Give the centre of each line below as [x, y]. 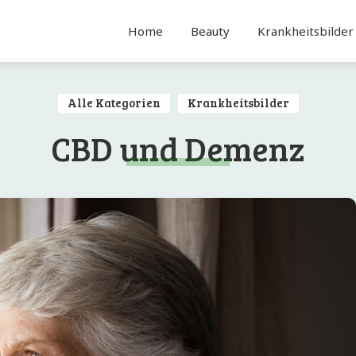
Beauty [210, 31]
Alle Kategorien [114, 103]
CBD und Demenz [178, 148]
